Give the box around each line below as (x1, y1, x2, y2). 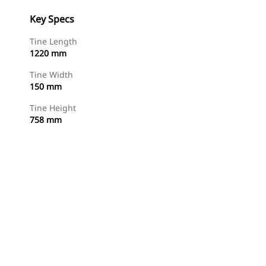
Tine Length (30, 36, 77, 47)
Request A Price (138, 245, 192, 255)
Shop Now (78, 245, 113, 255)
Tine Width (30, 69, 73, 80)
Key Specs (30, 12, 74, 26)
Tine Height (30, 102, 76, 113)
